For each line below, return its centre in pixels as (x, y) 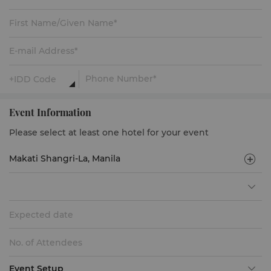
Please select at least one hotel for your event (109, 132)
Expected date (41, 214)
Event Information (50, 112)
